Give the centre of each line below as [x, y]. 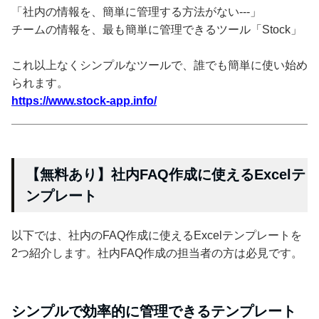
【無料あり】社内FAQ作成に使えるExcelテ [166, 174]
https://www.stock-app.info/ [84, 100]
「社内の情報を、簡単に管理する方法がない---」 [136, 11]
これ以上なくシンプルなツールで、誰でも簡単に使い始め [159, 65]
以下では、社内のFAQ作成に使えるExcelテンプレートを [157, 235]
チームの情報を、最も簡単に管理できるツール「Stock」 [157, 29]
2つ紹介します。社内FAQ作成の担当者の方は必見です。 [157, 253]
